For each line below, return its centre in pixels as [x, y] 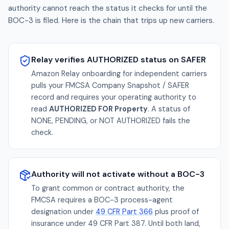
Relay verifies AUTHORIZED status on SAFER [119, 60]
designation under [62, 212]
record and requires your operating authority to [114, 97]
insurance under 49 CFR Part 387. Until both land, [116, 223]
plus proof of [176, 212]
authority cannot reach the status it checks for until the [108, 8]
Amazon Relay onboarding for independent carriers [119, 74]
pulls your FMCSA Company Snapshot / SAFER [110, 85]
